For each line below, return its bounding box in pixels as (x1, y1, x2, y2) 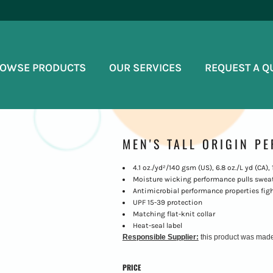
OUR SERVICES (109, 60, 182, 74)
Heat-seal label (132, 221, 182, 230)
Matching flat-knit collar (132, 209, 215, 218)
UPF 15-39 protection (132, 197, 202, 207)
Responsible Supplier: (122, 232, 199, 241)
